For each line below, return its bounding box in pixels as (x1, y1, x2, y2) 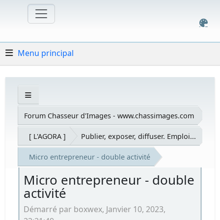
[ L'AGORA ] (29, 131, 66, 141)
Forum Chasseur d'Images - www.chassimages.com (24, 110, 194, 120)
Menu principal (18, 47, 74, 58)
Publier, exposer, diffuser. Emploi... (81, 131, 196, 141)
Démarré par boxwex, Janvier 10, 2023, (24, 203, 166, 215)
